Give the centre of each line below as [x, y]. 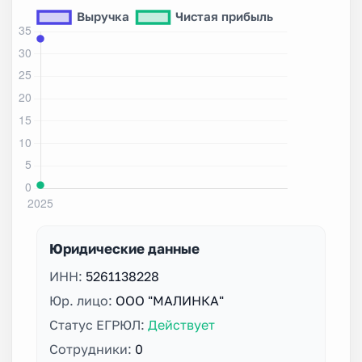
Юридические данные [124, 248]
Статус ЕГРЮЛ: [99, 324]
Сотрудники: [92, 349]
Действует [181, 324]
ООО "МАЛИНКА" [170, 300]
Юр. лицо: [82, 300]
